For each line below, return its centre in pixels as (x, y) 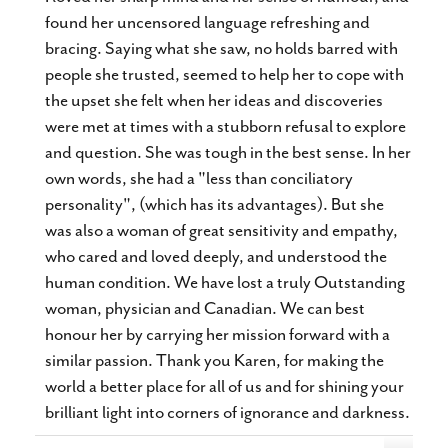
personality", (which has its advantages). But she (214, 204)
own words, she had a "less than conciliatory (199, 178)
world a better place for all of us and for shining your (224, 386)
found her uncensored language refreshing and (207, 22)
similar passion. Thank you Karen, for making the (214, 360)
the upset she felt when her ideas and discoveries (214, 100)
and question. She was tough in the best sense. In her (228, 152)
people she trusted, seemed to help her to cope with (224, 74)
